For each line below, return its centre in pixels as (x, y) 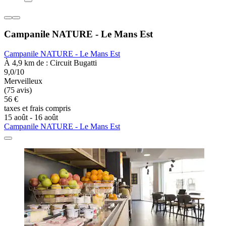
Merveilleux (23, 81)
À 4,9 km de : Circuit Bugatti (50, 63)
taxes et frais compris (37, 108)
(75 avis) (18, 90)
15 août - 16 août (31, 118)
